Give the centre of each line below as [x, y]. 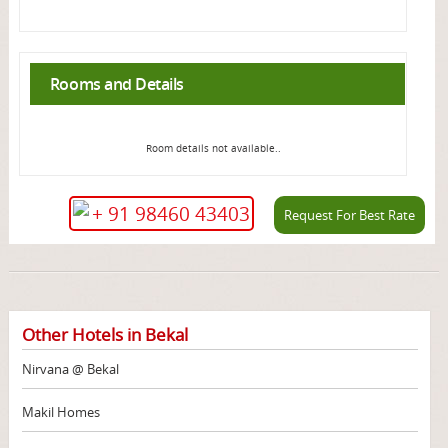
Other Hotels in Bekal [104, 335]
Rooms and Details [116, 84]
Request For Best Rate [349, 215]
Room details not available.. [213, 149]
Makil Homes [60, 412]
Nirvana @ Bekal [70, 369]
